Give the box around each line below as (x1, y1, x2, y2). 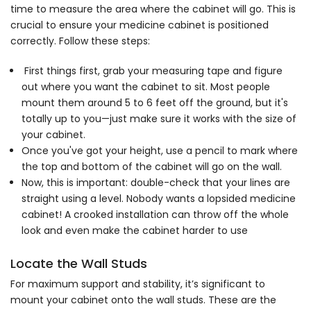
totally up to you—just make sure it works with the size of (22, 112, 296, 126)
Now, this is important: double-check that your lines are (22, 176, 290, 190)
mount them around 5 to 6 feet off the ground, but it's (22, 96, 288, 110)
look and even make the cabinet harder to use (22, 224, 248, 238)
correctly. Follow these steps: (10, 34, 150, 49)
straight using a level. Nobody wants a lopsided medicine (22, 192, 296, 206)
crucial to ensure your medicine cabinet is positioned (10, 18, 269, 33)
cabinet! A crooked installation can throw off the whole (22, 208, 289, 222)
